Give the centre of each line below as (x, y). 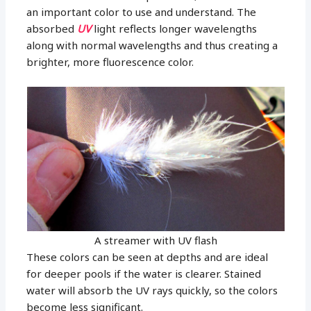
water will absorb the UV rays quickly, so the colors (152, 290)
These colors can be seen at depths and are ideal (148, 257)
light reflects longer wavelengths (174, 28)
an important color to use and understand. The (142, 11)
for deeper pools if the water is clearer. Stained (144, 273)
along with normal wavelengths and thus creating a (152, 45)
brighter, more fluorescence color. (110, 61)
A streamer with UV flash (155, 240)
